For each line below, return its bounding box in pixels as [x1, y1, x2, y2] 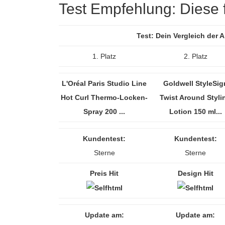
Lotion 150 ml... [169, 107, 222, 116]
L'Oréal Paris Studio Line [62, 79, 147, 87]
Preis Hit [90, 169, 119, 177]
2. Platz [183, 52, 207, 60]
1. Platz [92, 52, 116, 60]
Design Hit [177, 169, 213, 177]
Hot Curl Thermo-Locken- [61, 93, 148, 101]
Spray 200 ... [83, 107, 125, 116]
